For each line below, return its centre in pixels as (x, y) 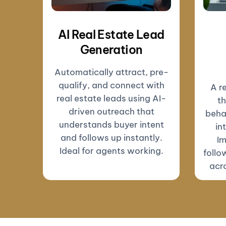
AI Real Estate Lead (111, 34)
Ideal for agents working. (111, 151)
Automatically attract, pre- (111, 72)
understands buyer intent (111, 124)
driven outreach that (111, 111)
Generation (111, 49)
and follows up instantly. (111, 137)
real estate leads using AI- (111, 98)
